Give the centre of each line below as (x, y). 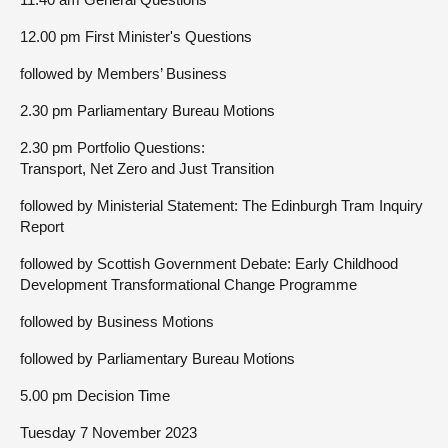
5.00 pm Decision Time (95, 395)
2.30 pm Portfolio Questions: (112, 147)
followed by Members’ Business (123, 73)
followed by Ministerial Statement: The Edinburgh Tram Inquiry (221, 205)
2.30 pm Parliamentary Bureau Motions (147, 110)
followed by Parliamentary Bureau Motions (157, 358)
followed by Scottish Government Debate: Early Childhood (209, 263)
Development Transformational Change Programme (188, 284)
